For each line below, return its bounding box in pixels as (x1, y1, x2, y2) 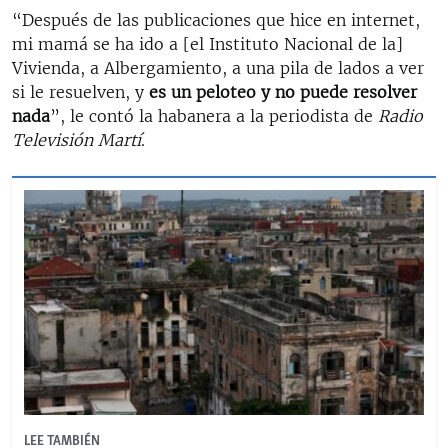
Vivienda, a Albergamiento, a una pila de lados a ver (12, 57, 424, 78)
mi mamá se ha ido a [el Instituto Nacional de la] (12, 33, 403, 54)
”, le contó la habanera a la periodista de (50, 105, 378, 126)
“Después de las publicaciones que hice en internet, (12, 9, 420, 30)
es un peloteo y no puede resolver (149, 81, 417, 102)
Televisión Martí (12, 129, 141, 150)
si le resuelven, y (12, 81, 149, 102)
